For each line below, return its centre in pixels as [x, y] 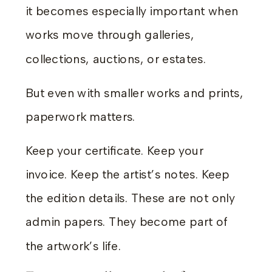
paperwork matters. [80, 117]
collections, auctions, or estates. [116, 59]
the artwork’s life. [73, 246]
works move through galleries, [110, 35]
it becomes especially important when [132, 11]
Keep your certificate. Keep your [114, 151]
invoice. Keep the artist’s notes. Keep [127, 175]
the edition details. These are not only [130, 198]
